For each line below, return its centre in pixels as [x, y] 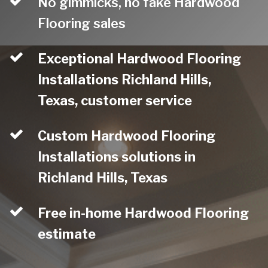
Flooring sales [82, 23]
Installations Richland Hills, [125, 80]
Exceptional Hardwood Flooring [140, 59]
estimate [67, 234]
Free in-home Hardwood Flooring [144, 213]
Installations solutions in [117, 157]
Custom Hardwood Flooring [127, 136]
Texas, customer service [115, 100]
